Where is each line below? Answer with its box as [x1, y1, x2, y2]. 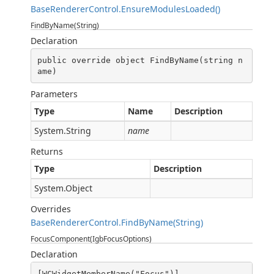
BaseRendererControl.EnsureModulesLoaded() [31, 3, 220, 15]
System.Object [34, 182, 92, 194]
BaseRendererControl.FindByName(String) [31, 217, 203, 228]
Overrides [31, 203, 71, 215]
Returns [31, 146, 63, 157]
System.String [34, 125, 91, 136]
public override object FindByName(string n [37, 55, 243, 65]
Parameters [31, 88, 78, 100]
